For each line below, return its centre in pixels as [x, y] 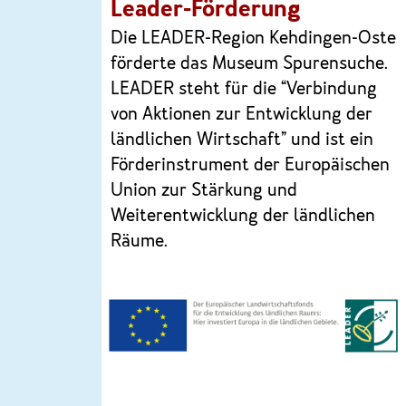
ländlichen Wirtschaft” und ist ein [242, 141]
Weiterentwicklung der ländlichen [243, 217]
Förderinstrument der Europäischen [251, 166]
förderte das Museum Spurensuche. [250, 65]
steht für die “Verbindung [276, 90]
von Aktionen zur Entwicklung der [242, 116]
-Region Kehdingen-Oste [301, 39]
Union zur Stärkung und [204, 192]
